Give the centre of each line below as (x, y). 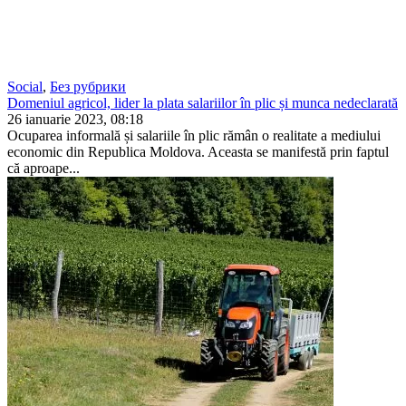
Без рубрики (88, 86)
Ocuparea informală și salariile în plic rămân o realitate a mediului (194, 135)
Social (25, 86)
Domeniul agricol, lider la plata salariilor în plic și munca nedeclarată (203, 102)
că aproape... (43, 168)
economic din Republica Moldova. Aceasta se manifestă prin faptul (198, 151)
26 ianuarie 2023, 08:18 (75, 119)
